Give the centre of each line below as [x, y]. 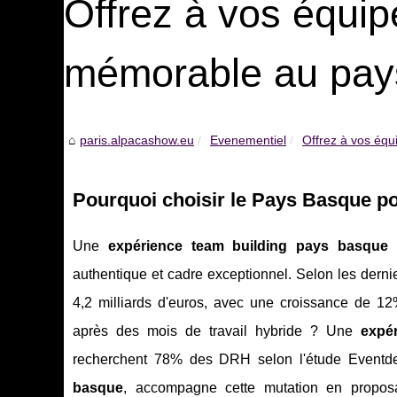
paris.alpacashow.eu [137, 140]
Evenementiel [248, 140]
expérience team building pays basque [248, 246]
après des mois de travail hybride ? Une [217, 331]
